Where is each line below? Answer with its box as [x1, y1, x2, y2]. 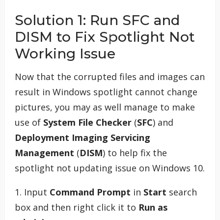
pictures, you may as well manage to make [15, 101, 195, 113]
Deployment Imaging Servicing [15, 132, 150, 144]
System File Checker [43, 116, 132, 129]
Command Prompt [50, 186, 131, 198]
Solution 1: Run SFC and [15, 12, 180, 29]
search [166, 186, 197, 198]
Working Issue [15, 45, 115, 62]
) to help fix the [103, 147, 167, 159]
